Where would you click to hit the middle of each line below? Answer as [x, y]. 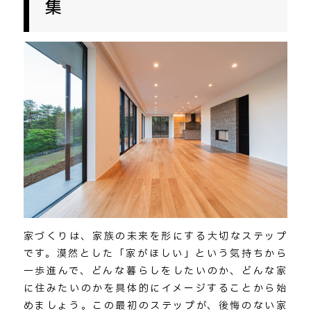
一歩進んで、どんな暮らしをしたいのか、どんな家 [155, 271]
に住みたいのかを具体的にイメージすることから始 [155, 289]
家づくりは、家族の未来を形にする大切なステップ [155, 237]
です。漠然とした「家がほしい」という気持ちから [155, 254]
